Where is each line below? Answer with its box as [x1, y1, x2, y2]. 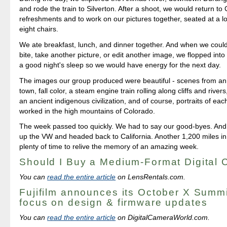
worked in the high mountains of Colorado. [19, 106, 156, 115]
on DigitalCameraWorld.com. [116, 213, 210, 222]
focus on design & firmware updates [19, 197, 208, 208]
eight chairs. [19, 25, 59, 33]
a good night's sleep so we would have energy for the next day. [19, 60, 221, 69]
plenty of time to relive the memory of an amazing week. [19, 142, 199, 151]
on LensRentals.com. [116, 173, 186, 181]
